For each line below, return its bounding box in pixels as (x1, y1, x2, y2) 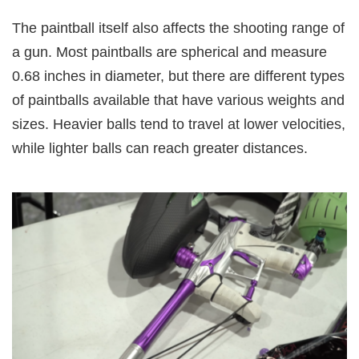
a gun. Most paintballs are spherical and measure (12, 43, 327, 60)
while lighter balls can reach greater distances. (12, 139, 308, 156)
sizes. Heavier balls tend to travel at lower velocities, (12, 115, 345, 132)
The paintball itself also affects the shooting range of (12, 19, 345, 36)
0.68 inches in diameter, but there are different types (12, 67, 345, 84)
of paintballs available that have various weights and (12, 91, 345, 108)
